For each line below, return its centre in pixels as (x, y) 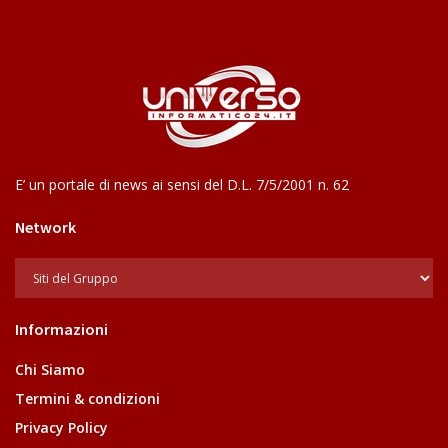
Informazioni (61, 329)
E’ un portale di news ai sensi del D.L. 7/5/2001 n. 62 (182, 185)
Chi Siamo (50, 370)
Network (45, 227)
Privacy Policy (61, 428)
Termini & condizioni (87, 399)
